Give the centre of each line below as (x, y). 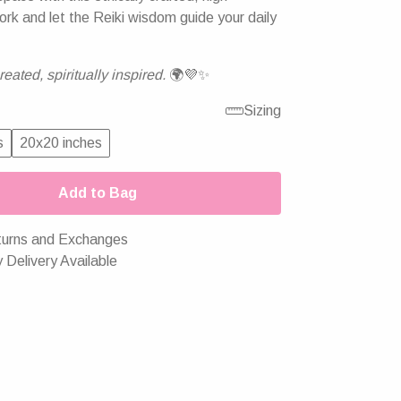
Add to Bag (97, 193)
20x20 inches (61, 143)
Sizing (262, 111)
